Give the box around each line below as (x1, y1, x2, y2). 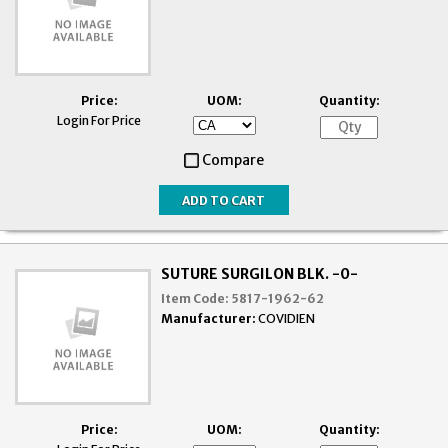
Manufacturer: (161, 311, 257, 327)
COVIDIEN (258, 311, 316, 327)
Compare (202, 151, 264, 170)
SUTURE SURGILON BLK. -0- (161, 265, 359, 284)
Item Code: (161, 291, 230, 307)
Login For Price (57, 113, 141, 129)
